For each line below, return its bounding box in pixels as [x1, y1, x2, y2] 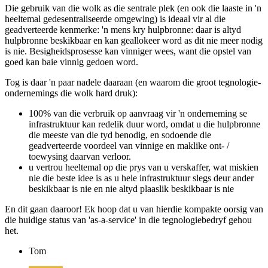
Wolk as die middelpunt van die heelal [5, 8, 238, 25]
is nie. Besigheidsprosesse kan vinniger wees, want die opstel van [5, 80, 251, 90]
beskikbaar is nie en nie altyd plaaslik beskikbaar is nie [29, 217, 234, 228]
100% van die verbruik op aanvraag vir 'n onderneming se [29, 142, 247, 153]
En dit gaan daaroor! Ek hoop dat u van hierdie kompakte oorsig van [5, 237, 263, 248]
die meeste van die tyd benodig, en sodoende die [29, 163, 211, 174]
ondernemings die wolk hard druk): [5, 121, 138, 132]
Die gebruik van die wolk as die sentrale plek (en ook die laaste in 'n [5, 36, 261, 47]
